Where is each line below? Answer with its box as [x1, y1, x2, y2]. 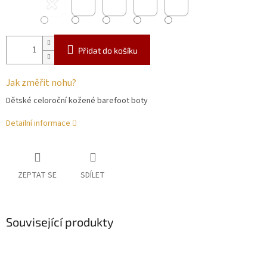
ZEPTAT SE [18, 169, 57, 182]
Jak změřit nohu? [6, 76, 76, 90]
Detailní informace [6, 117, 70, 130]
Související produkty [6, 215, 114, 229]
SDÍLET [80, 169, 105, 182]
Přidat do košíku [78, 45, 138, 56]
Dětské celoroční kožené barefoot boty [6, 95, 148, 107]
